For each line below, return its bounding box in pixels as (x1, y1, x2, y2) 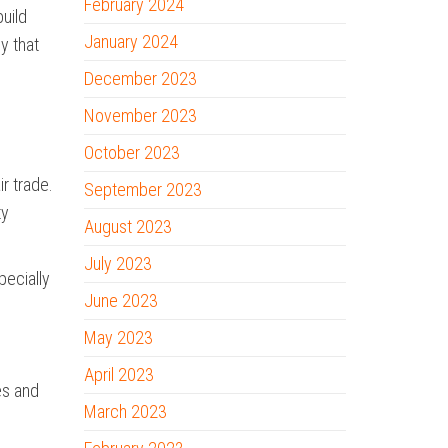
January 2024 (83, 31, 178, 52)
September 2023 (83, 179, 202, 200)
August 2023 (83, 216, 172, 237)
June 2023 (83, 290, 158, 311)
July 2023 (83, 253, 152, 274)
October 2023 (83, 142, 180, 163)
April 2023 (83, 364, 154, 385)
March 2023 (83, 401, 167, 422)
